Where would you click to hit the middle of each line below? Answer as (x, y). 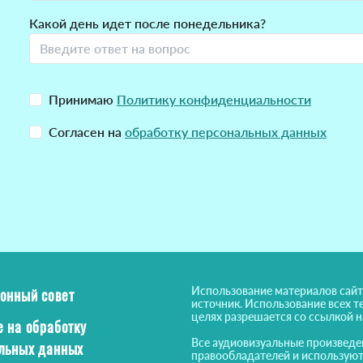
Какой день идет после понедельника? (147, 23)
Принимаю (83, 99)
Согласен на (87, 131)
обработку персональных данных (226, 131)
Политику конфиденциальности (214, 99)
